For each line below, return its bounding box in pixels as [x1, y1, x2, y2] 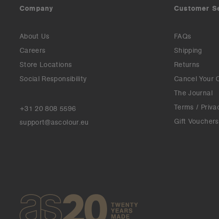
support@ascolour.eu [20, 118, 89, 127]
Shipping [174, 46, 202, 55]
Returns [174, 60, 200, 69]
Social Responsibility [20, 74, 87, 83]
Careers [20, 46, 46, 55]
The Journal [174, 88, 213, 97]
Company [20, 4, 54, 13]
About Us [20, 32, 50, 41]
